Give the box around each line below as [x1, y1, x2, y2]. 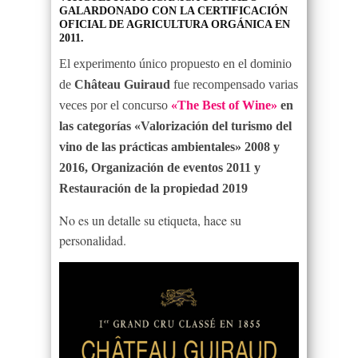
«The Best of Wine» [171, 97, 277, 112]
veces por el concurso [59, 97, 171, 112]
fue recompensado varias [170, 77, 298, 91]
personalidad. [59, 231, 126, 249]
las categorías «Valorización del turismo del [59, 118, 292, 133]
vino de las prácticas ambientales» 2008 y [59, 139, 280, 153]
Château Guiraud [74, 77, 170, 91]
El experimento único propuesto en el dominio [59, 56, 292, 70]
